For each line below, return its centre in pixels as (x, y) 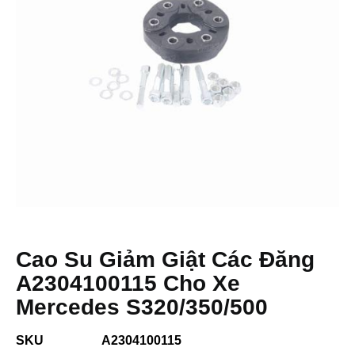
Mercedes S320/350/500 (142, 307)
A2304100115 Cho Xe (128, 283)
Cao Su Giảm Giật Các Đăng (165, 260)
